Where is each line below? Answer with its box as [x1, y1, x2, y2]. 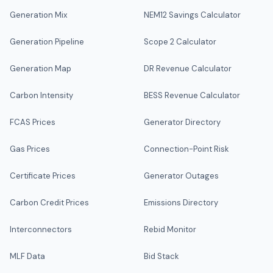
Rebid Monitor [144, 224, 196, 235]
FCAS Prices [10, 117, 55, 127]
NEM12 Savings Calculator [144, 10, 241, 20]
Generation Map [10, 63, 71, 74]
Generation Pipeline [10, 37, 84, 47]
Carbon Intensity [10, 90, 73, 101]
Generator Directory [144, 117, 221, 127]
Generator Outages [144, 171, 219, 181]
